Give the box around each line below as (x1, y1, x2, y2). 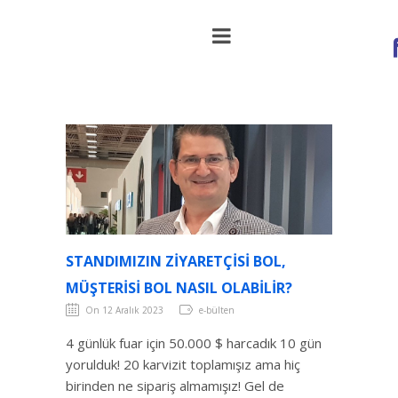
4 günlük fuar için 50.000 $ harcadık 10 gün (66, 333, 322, 352)
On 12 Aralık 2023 (85, 303, 163, 316)
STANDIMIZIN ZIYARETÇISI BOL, (66, 251, 286, 271)
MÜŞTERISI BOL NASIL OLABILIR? (66, 277, 292, 298)
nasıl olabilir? (66, 39, 153, 59)
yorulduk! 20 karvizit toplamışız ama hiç (66, 354, 300, 373)
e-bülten (199, 303, 235, 316)
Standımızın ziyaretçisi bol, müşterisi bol (66, 12, 331, 32)
